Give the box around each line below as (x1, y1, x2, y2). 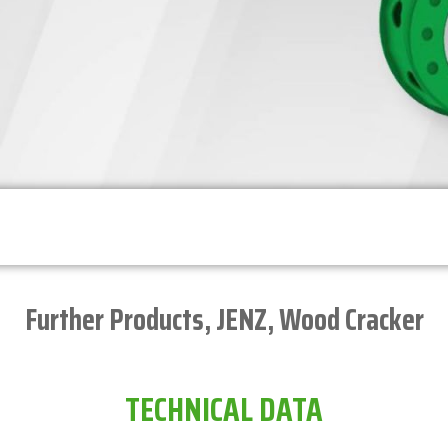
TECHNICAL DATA (125, 384, 323, 435)
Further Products (24, 296, 204, 343)
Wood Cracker (278, 296, 424, 343)
